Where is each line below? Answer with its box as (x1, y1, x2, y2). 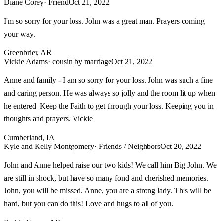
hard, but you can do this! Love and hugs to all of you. (4, 199, 173, 208)
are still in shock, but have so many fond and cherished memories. (4, 173, 208, 182)
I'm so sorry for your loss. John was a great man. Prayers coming (4, 16, 205, 25)
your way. (4, 29, 35, 38)
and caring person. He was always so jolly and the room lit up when (4, 88, 215, 97)
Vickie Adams (4, 57, 48, 66)
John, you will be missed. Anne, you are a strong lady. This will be (4, 186, 211, 195)
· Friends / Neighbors (94, 142, 160, 150)
